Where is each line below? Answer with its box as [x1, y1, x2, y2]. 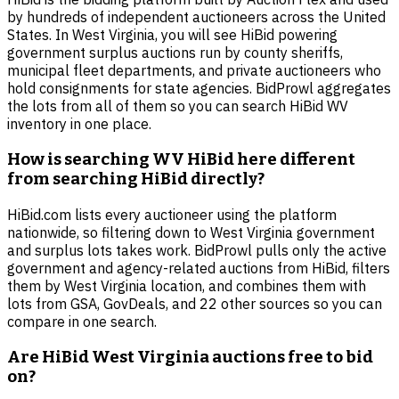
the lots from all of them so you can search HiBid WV [7, 97, 348, 116]
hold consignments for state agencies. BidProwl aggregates [7, 79, 391, 98]
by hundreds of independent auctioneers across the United [7, 8, 386, 27]
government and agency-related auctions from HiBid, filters [7, 258, 390, 277]
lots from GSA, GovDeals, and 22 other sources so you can [7, 294, 382, 313]
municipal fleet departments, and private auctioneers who [7, 61, 381, 80]
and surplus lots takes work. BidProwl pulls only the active [7, 240, 387, 259]
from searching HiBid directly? [7, 169, 265, 190]
